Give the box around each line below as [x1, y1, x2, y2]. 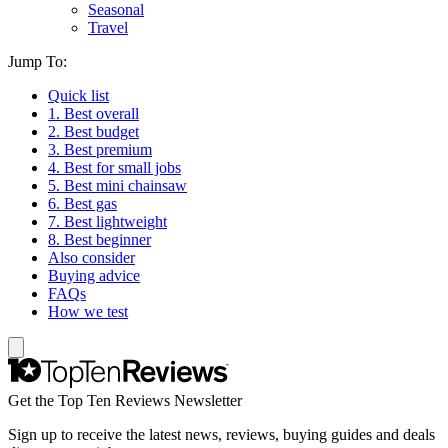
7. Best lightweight [48, 213, 167, 230]
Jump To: [8, 53, 67, 70]
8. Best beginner [48, 231, 151, 248]
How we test [48, 303, 128, 320]
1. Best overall [48, 105, 139, 122]
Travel [88, 19, 128, 36]
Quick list [48, 87, 109, 104]
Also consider [48, 249, 135, 266]
